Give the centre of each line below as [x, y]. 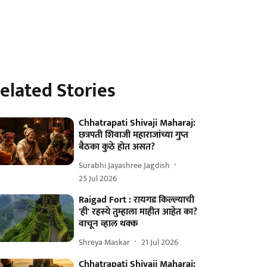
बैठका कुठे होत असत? [117, 147]
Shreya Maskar [105, 242]
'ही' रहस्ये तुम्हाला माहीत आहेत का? [138, 212]
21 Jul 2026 [160, 242]
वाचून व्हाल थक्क [109, 224]
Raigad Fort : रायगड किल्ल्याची [137, 200]
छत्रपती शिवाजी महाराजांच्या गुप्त [134, 135]
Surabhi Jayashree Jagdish [125, 165]
